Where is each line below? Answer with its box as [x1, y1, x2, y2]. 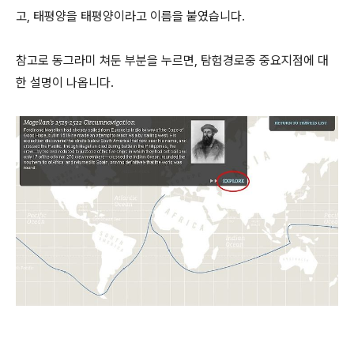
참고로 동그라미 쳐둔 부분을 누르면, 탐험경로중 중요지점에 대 [16, 53, 329, 68]
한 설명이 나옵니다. [16, 75, 114, 90]
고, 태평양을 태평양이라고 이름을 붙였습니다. [16, 9, 245, 24]
